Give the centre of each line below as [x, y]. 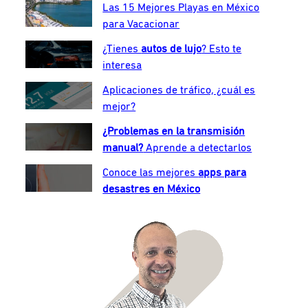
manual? [123, 148]
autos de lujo [172, 49]
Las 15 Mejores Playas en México [181, 8]
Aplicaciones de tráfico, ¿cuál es [179, 90]
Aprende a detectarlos [198, 148]
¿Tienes [122, 49]
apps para [222, 173]
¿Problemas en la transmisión [174, 132]
